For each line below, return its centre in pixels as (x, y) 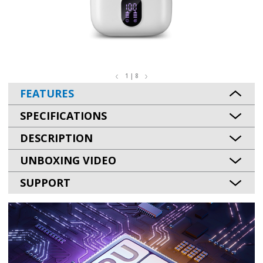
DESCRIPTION (56, 138)
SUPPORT (45, 183)
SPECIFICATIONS (63, 116)
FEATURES (47, 94)
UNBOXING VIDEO (68, 161)
